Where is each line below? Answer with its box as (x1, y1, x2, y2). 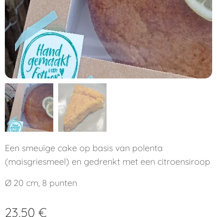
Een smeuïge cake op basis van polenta (5, 142, 163, 154)
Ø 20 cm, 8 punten (5, 177, 77, 188)
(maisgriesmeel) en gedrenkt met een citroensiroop (5, 156, 210, 167)
